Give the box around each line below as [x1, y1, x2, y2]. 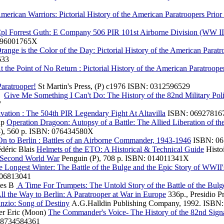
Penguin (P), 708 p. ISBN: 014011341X [59, 154, 189, 162]
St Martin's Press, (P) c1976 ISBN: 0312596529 [36, 82, 190, 90]
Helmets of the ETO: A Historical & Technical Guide [36, 145, 204, 153]
